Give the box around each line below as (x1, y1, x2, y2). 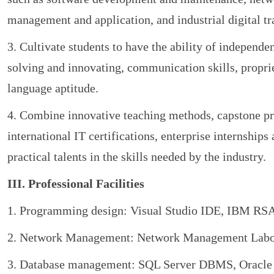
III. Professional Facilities (7, 177, 144, 191)
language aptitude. (7, 81, 98, 95)
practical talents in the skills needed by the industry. (7, 150, 266, 164)
